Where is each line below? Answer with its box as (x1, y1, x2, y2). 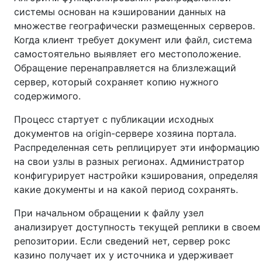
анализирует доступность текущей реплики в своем (14, 221, 260, 233)
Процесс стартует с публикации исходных (14, 113, 214, 125)
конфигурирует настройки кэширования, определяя (14, 170, 258, 181)
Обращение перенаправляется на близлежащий (14, 62, 236, 74)
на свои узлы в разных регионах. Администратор (14, 156, 244, 167)
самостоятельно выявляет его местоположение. (14, 48, 241, 60)
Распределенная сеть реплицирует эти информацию (14, 142, 260, 153)
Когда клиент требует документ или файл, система (14, 34, 252, 46)
